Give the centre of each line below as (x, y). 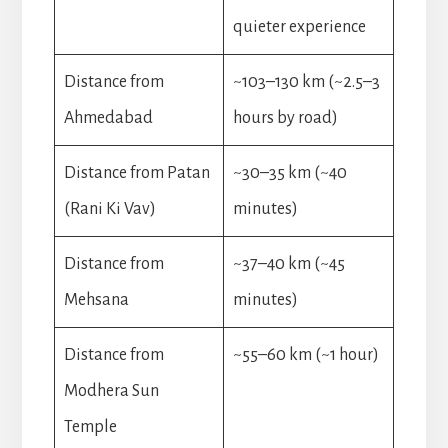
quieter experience (299, 26)
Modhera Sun (111, 390)
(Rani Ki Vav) (109, 208)
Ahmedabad (108, 117)
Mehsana (96, 299)
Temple (90, 426)
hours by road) (285, 117)
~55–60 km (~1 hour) (305, 354)
